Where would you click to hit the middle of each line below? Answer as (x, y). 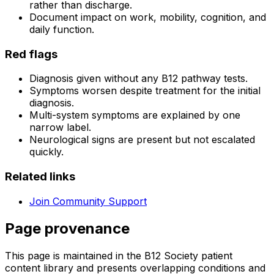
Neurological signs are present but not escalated (142, 140)
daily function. (62, 29)
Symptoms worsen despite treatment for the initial (145, 91)
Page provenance (67, 228)
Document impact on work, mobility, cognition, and (148, 17)
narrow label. (60, 128)
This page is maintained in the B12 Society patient (119, 255)
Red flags (31, 54)
